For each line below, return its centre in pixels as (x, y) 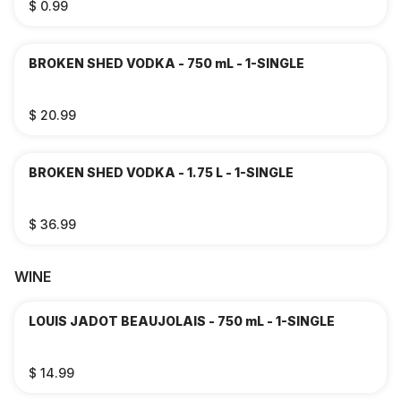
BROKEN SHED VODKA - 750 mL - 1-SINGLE (166, 63)
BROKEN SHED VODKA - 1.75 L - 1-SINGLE (161, 172)
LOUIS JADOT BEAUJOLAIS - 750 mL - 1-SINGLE (182, 321)
